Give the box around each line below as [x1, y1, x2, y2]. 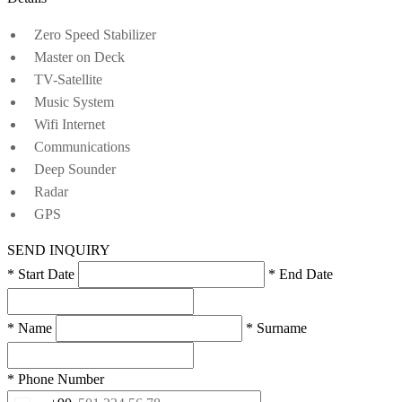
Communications [34, 138, 130, 154]
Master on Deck [34, 48, 125, 65]
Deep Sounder [34, 161, 116, 177]
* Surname [246, 319, 307, 336]
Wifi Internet [34, 116, 105, 132]
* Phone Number [7, 371, 104, 387]
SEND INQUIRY [7, 241, 110, 258]
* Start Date [7, 266, 74, 282]
